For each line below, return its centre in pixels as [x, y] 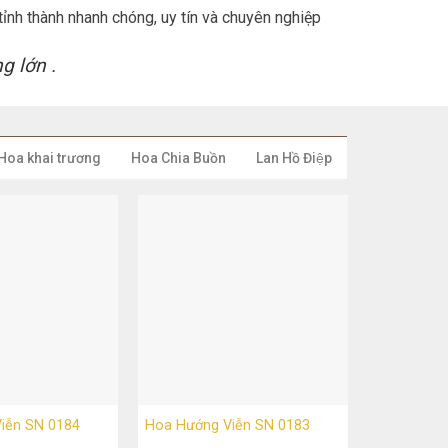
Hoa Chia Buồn [179, 158]
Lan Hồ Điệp [294, 158]
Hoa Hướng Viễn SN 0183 [227, 425]
